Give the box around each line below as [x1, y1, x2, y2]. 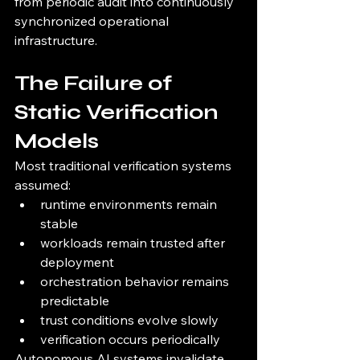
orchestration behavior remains [40, 273, 232, 290]
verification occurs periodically [40, 331, 220, 348]
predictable [40, 292, 109, 309]
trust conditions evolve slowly [40, 312, 219, 329]
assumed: [14, 177, 71, 194]
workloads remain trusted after [40, 235, 228, 252]
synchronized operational [14, 13, 172, 30]
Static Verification [14, 100, 223, 125]
